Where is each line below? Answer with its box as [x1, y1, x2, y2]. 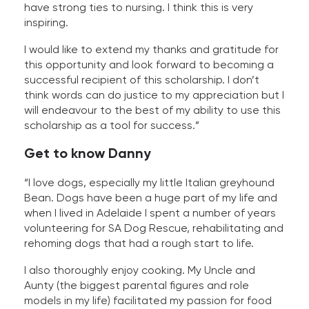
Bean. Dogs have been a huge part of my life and [24, 191, 277, 205]
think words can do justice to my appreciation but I [24, 88, 284, 102]
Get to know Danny [24, 144, 151, 162]
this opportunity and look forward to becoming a [24, 58, 274, 72]
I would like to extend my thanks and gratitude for [24, 43, 279, 57]
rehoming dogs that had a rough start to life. [24, 237, 254, 250]
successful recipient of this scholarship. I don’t [24, 73, 259, 87]
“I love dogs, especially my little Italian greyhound [24, 176, 275, 190]
